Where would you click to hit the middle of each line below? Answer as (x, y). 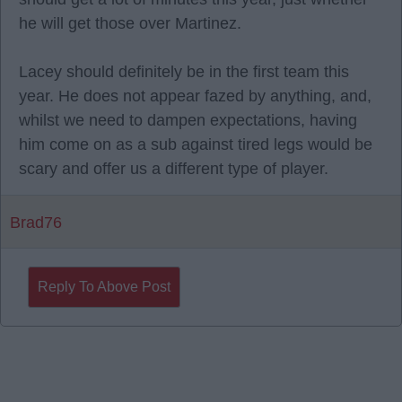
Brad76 (36, 223)
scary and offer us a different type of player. (174, 169)
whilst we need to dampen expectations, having (188, 120)
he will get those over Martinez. (130, 23)
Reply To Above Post (104, 287)
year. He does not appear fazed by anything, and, (195, 96)
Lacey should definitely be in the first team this (184, 72)
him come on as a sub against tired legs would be (196, 144)
